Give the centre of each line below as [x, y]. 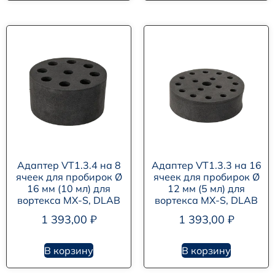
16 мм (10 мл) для [69, 189]
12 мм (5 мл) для [206, 189]
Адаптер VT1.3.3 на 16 [206, 165]
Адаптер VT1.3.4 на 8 [69, 165]
